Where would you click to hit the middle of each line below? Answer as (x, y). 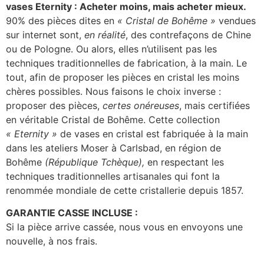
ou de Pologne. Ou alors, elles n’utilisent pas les (111, 49)
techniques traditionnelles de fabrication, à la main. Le (126, 63)
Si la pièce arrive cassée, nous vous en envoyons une (124, 227)
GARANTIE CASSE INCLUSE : (72, 213)
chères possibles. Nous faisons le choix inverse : (113, 91)
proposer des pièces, (54, 105)
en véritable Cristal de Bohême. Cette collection (113, 119)
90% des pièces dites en (62, 20)
